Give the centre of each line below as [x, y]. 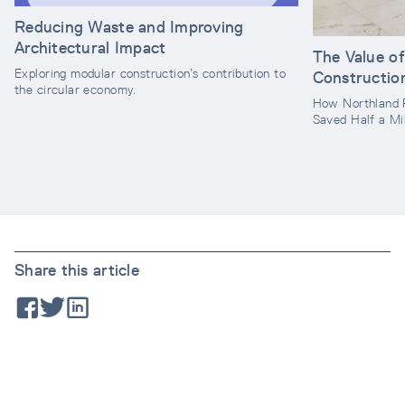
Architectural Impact [90, 47]
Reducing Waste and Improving [129, 26]
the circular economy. [75, 89]
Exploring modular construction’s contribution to [151, 73]
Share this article [77, 270]
